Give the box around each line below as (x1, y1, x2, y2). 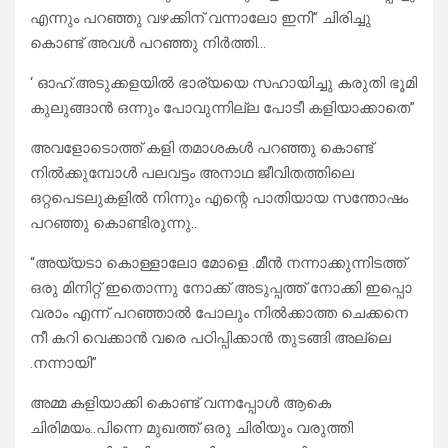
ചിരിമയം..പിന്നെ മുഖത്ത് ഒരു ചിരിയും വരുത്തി (30, 419, 353, 438)
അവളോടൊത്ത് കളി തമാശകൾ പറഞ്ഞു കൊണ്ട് (30, 139, 373, 158)
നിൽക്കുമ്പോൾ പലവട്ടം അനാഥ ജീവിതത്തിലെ (30, 164, 354, 183)
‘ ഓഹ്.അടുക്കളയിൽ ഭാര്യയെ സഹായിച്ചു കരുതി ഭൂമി (30, 74, 417, 93)
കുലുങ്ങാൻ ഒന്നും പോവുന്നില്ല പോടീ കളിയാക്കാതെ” (30, 99, 415, 118)
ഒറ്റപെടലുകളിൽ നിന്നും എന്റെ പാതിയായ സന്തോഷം (30, 189, 408, 208)
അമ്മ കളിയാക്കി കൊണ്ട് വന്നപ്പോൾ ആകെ (30, 394, 331, 413)
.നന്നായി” (30, 354, 97, 373)
